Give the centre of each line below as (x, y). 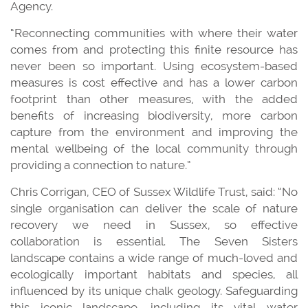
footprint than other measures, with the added (154, 99)
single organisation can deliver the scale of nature (154, 208)
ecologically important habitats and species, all (154, 274)
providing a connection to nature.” (101, 165)
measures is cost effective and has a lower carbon (154, 82)
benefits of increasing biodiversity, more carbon (154, 115)
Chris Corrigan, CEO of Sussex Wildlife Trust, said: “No (154, 191)
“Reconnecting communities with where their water (154, 33)
